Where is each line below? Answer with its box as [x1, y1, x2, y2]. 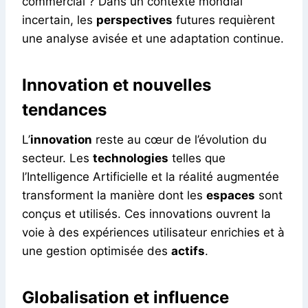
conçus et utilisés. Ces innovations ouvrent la [22, 206, 271, 221]
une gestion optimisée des [22, 243, 171, 258]
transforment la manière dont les [22, 188, 206, 202]
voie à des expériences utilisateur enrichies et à [22, 225, 285, 239]
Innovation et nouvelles [22, 74, 211, 95]
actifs [171, 243, 205, 258]
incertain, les [22, 12, 96, 27]
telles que [168, 151, 225, 165]
